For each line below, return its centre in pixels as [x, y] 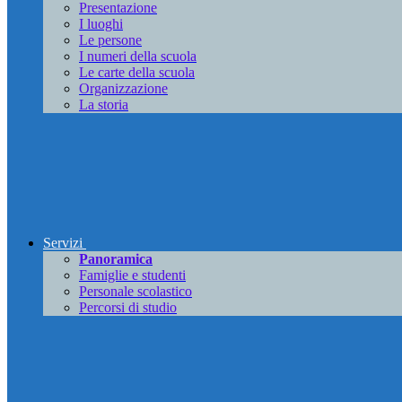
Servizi [63, 243]
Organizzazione [123, 89]
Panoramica [116, 259]
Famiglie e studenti [132, 275]
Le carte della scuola [137, 73]
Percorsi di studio [128, 308]
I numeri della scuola [138, 57]
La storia [104, 105]
